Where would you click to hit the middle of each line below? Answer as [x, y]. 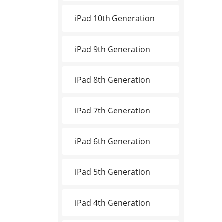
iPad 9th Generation [112, 49]
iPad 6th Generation [112, 141]
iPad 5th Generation [112, 172]
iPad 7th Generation [112, 110]
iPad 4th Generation [112, 202]
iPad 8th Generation [112, 80]
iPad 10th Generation [115, 18]
